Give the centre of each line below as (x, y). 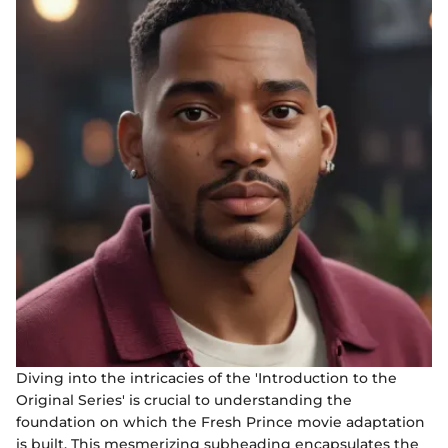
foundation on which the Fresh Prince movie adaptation (220, 422)
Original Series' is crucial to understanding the (184, 400)
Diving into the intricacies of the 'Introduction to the (206, 378)
